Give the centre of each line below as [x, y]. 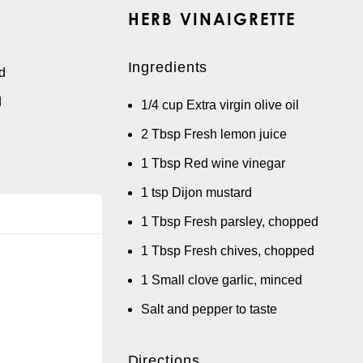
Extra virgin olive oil [242, 105]
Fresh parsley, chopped [251, 222]
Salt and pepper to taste [209, 310]
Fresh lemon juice [235, 135]
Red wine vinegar [234, 164]
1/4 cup [162, 105]
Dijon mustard [211, 193]
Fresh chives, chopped [249, 251]
